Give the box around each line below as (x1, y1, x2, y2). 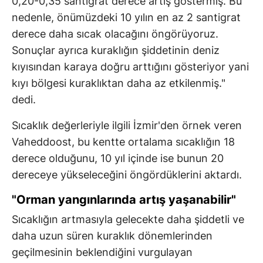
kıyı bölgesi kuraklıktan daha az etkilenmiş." (12, 77, 225, 90)
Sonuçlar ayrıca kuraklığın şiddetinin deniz (12, 44, 220, 57)
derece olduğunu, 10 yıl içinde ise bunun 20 (12, 152, 224, 165)
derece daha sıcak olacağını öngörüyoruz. (12, 28, 218, 41)
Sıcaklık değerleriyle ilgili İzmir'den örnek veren (12, 119, 242, 132)
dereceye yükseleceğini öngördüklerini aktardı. (12, 168, 242, 181)
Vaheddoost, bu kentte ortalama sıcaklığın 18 (12, 136, 235, 149)
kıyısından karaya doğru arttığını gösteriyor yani (12, 60, 249, 73)
